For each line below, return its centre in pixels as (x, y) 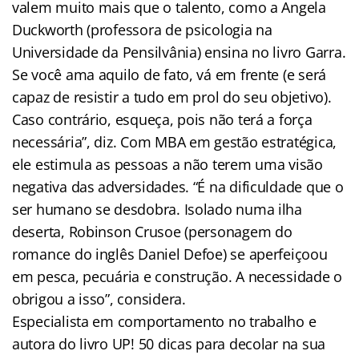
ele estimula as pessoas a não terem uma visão (167, 164)
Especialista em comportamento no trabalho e (164, 321)
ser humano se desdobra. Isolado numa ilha (157, 209)
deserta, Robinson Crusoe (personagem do (152, 231)
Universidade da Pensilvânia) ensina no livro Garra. (179, 52)
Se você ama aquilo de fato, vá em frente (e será (169, 74)
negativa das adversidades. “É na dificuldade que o (178, 186)
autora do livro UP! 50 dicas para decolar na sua (169, 343)
